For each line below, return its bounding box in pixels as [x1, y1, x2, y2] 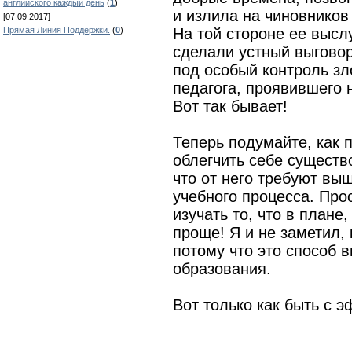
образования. [173, 260, 271, 278]
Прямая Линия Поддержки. [3, 25, 110, 35]
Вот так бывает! [173, 97, 288, 115]
